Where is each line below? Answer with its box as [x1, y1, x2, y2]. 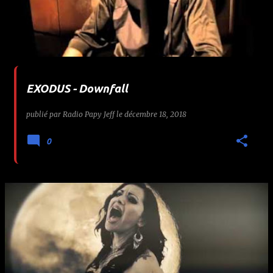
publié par [26, 109, 63, 119]
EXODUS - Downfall [26, 82, 128, 95]
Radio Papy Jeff [63, 109, 115, 119]
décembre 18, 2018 [124, 109, 186, 119]
